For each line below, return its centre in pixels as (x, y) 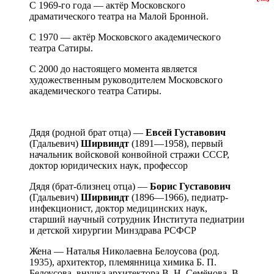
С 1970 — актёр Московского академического (125, 37)
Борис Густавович (190, 186)
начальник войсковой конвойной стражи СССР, (129, 154)
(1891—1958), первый (176, 143)
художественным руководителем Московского (126, 80)
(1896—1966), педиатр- (179, 197)
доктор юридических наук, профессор (109, 165)
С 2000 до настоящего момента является (113, 68)
